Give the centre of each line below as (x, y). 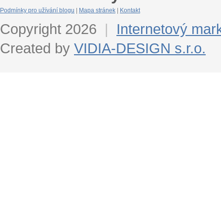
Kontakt (130, 10)
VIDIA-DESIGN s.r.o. (140, 48)
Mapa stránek (97, 10)
